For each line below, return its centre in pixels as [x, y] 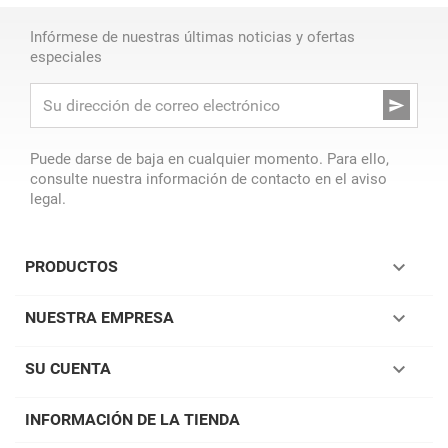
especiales [66, 57]
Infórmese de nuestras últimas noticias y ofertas [192, 37]
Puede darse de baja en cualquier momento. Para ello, [209, 159]
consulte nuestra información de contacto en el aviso [208, 179]
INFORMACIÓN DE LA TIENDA [132, 419]
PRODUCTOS [71, 266]
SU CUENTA [68, 368]
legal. [48, 199]
